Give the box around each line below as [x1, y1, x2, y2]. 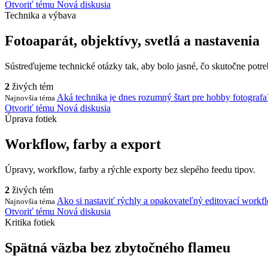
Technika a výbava [5, 10, 76, 21]
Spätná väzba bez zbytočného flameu [5, 239, 230, 255]
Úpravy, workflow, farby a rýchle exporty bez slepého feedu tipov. [5, 164, 255, 175]
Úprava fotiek [5, 114, 57, 124]
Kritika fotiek [5, 217, 55, 227]
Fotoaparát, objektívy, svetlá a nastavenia [5, 33, 260, 49]
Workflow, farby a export [5, 136, 161, 152]
